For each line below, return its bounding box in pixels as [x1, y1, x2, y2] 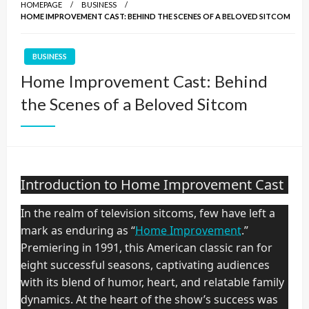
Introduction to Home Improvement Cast [21, 175, 283, 195]
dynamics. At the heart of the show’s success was [21, 292, 278, 308]
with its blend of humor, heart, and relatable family [21, 275, 284, 290]
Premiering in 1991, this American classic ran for [21, 240, 272, 256]
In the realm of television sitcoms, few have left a [21, 206, 275, 221]
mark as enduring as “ [21, 223, 135, 239]
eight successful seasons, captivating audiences [21, 257, 270, 273]
